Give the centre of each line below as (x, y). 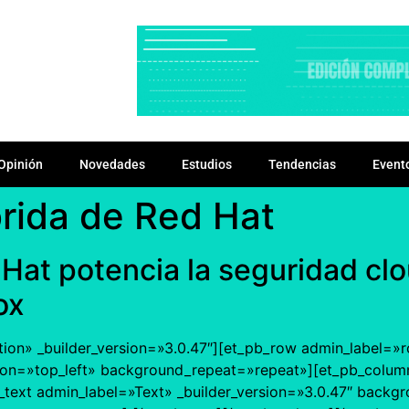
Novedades (112, 164)
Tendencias (302, 164)
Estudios (207, 164)
